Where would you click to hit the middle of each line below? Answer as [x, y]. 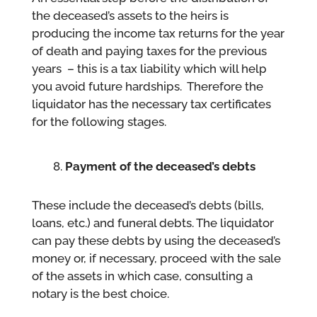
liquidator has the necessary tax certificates [151, 104]
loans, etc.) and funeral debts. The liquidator [152, 223]
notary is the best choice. [100, 294]
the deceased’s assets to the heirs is [130, 16]
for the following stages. [99, 122]
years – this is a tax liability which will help [149, 69]
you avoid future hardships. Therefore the [147, 87]
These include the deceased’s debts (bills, [148, 206]
